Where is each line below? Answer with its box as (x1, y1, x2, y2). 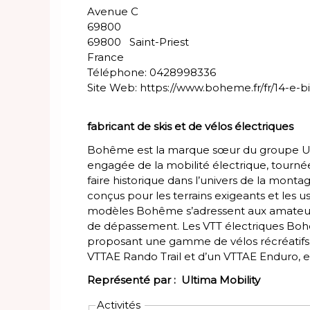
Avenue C (87, 5, 138, 19)
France (87, 51, 124, 64)
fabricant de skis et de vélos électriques (87, 120, 293, 134)
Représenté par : (87, 273, 181, 287)
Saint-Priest (129, 35, 189, 49)
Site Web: (87, 81, 137, 95)
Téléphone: (87, 66, 149, 80)
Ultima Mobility (181, 273, 260, 287)
